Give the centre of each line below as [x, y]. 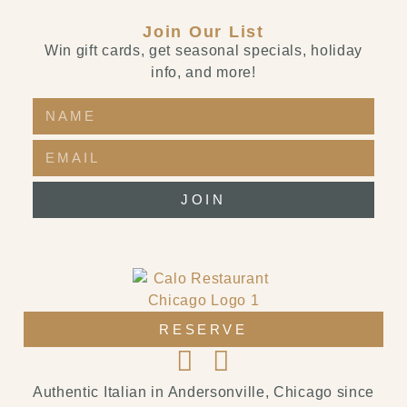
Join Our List [203, 31]
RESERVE [203, 330]
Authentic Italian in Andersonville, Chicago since [203, 392]
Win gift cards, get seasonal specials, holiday [203, 50]
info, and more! [203, 72]
